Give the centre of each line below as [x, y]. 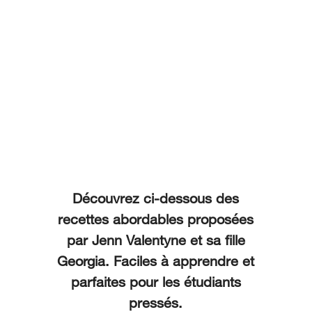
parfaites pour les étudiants [156, 282]
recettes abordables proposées [156, 219]
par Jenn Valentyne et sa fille [156, 240]
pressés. [156, 303]
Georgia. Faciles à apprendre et [156, 261]
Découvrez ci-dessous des [156, 198]
